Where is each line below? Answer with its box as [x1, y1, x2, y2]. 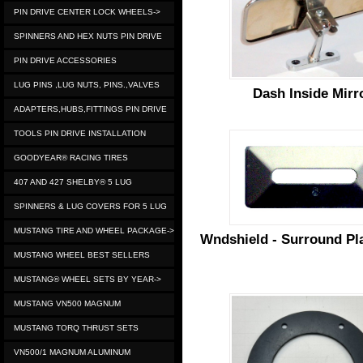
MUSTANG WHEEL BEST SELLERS [14, 250, 150, 259]
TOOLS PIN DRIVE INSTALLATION [14, 129, 146, 138]
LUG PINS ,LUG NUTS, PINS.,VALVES [14, 80, 160, 89]
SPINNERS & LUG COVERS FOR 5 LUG [14, 202, 167, 211]
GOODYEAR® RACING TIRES [14, 153, 128, 162]
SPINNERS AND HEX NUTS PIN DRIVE [14, 32, 162, 41]
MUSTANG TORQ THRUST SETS [14, 323, 139, 332]
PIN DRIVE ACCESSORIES [14, 56, 117, 65]
